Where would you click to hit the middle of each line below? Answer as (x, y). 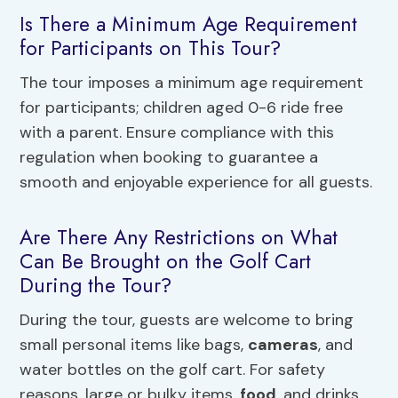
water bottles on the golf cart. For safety (173, 370)
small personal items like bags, (134, 345)
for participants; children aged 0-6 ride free (182, 108)
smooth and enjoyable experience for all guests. (196, 183)
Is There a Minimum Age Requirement (189, 24)
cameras (283, 345)
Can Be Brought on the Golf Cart (166, 261)
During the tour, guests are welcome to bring (187, 320)
